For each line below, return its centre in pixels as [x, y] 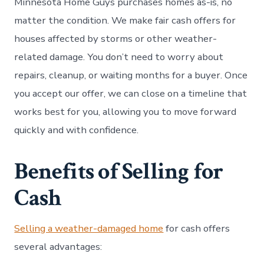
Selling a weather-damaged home [89, 228]
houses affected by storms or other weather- [116, 38]
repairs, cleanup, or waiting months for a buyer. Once [131, 75]
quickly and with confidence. [77, 130]
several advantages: [58, 246]
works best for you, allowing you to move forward [126, 111]
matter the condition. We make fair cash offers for [125, 20]
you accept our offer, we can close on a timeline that [131, 93]
